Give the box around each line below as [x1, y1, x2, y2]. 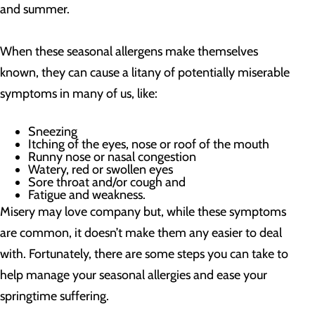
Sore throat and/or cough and [28, 174, 186, 190]
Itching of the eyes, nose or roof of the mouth [28, 136, 269, 152]
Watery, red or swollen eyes [28, 162, 173, 177]
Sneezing [28, 124, 77, 139]
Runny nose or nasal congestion [28, 149, 196, 165]
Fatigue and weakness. [28, 187, 146, 202]
